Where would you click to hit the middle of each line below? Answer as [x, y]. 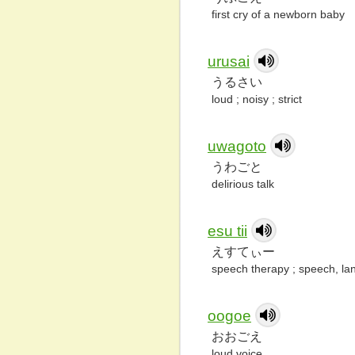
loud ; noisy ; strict [257, 99]
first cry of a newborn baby [278, 14]
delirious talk [243, 184]
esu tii [227, 231]
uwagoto [237, 146]
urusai [229, 61]
